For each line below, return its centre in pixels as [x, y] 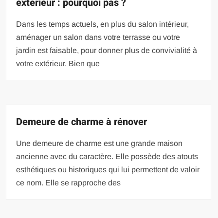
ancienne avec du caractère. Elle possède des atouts [107, 156]
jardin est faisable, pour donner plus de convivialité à [107, 50]
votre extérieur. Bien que [58, 63]
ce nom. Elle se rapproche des [69, 182]
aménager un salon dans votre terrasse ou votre [98, 37]
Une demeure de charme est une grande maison [100, 143]
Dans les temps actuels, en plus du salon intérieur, [103, 24]
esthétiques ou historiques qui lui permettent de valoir [108, 169]
